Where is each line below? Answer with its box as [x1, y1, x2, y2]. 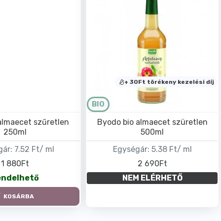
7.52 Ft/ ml [14, 145, 54, 154]
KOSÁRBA [3, 193, 35, 200]
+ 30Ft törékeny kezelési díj [124, 78, 214, 86]
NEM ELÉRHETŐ [122, 173, 183, 183]
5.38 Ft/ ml [151, 145, 192, 154]
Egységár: [112, 145, 149, 154]
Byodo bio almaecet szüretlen [97, 117, 208, 127]
